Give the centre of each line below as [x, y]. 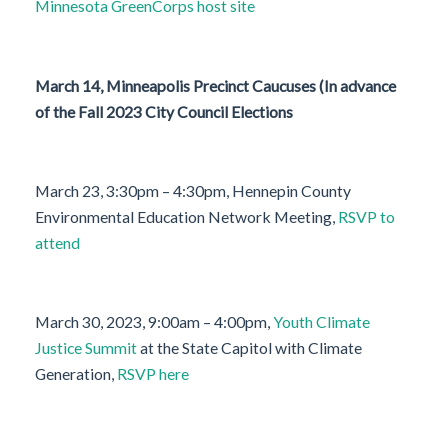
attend [57, 242]
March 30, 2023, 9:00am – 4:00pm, [154, 321]
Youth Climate [321, 321]
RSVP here [153, 373]
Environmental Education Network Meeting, [186, 216]
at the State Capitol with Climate [249, 347]
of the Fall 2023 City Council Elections [164, 111]
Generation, [76, 373]
